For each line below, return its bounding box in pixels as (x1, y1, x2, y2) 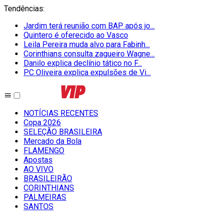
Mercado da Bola (24, 137, 82, 146)
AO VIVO (24, 165, 54, 174)
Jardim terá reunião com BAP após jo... (24, 21, 155, 30)
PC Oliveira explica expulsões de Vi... (24, 68, 151, 77)
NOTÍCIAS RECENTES (24, 109, 98, 118)
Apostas (24, 155, 53, 165)
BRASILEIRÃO (24, 174, 72, 183)
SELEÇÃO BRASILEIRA (24, 127, 102, 137)
